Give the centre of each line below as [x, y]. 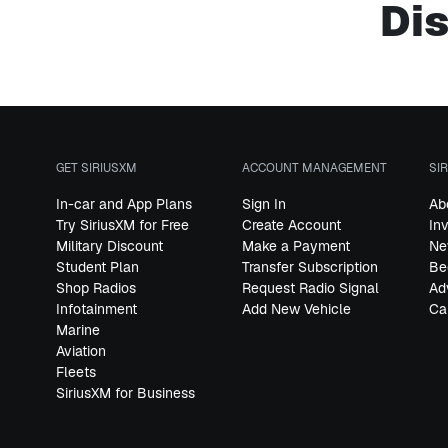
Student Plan [97, 267]
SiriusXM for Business [125, 393]
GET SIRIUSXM [96, 168]
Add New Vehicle [297, 309]
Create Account [292, 225]
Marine [78, 330]
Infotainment [96, 309]
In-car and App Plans [124, 204]
